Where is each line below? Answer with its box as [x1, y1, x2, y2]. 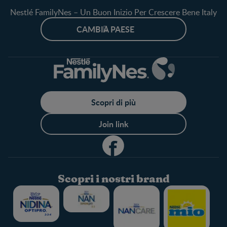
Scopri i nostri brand [57, 173, 170, 184]
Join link [98, 118, 129, 130]
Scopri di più [91, 96, 136, 108]
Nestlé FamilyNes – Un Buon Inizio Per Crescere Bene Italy [10, 6, 217, 18]
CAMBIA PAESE [77, 23, 134, 35]
